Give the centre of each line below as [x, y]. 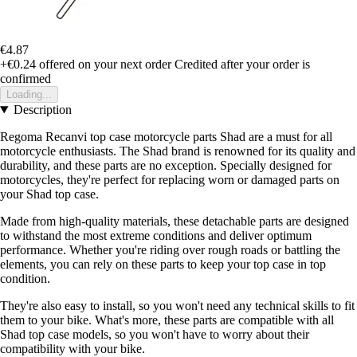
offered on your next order [104, 65]
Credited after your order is [242, 65]
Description [42, 110]
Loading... [29, 95]
